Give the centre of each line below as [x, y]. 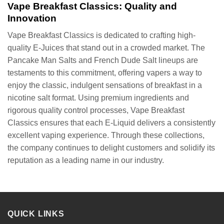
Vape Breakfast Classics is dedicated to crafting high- [101, 35]
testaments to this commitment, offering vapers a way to [105, 73]
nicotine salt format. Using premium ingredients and [98, 98]
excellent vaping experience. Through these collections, [106, 135]
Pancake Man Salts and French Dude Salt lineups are [103, 60]
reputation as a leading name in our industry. [86, 160]
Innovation [32, 18]
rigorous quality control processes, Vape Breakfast [96, 110]
